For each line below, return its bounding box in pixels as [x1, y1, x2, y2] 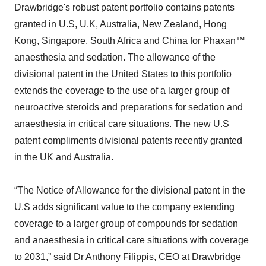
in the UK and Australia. [14, 152, 113, 162]
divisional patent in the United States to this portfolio [14, 69, 232, 79]
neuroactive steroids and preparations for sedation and [14, 102, 243, 112]
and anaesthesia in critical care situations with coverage [14, 235, 249, 245]
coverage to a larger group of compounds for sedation [14, 218, 238, 229]
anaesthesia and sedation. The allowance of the [14, 52, 216, 62]
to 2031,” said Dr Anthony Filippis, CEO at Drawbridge [14, 252, 241, 262]
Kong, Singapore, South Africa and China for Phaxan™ [14, 36, 245, 46]
